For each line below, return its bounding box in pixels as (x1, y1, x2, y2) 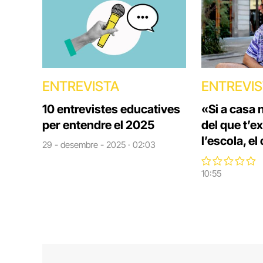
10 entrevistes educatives (42, 102, 180, 117)
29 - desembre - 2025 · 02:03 (42, 139, 156, 151)
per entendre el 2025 (42, 118, 154, 133)
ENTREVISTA (42, 78, 119, 95)
